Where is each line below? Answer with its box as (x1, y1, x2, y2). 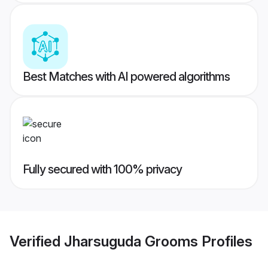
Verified (10, 232, 64, 250)
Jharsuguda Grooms (64, 232, 198, 250)
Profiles (198, 232, 252, 250)
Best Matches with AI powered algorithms (23, 69, 230, 84)
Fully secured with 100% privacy (23, 162, 182, 177)
